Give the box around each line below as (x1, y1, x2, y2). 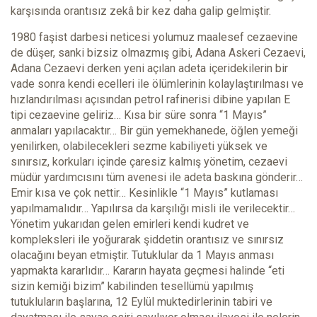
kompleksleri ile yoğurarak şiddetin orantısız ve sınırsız (11, 233, 284, 247)
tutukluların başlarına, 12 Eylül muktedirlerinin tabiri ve (11, 295, 272, 309)
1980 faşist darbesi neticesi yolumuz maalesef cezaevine (11, 30, 298, 45)
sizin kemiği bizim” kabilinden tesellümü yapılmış (11, 279, 253, 294)
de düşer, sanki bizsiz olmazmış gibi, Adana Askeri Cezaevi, (11, 46, 306, 60)
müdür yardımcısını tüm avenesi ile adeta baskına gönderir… (11, 171, 303, 185)
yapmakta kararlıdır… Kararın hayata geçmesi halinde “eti (11, 264, 284, 278)
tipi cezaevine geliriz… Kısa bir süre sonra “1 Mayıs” (11, 108, 267, 122)
